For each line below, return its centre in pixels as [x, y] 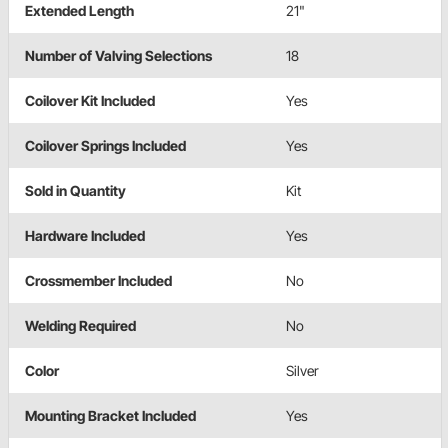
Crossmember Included [98, 280]
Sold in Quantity [75, 190]
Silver [302, 370]
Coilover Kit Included [90, 100]
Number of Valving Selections [118, 55]
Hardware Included [85, 235]
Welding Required [80, 325]
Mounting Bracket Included [110, 415]
